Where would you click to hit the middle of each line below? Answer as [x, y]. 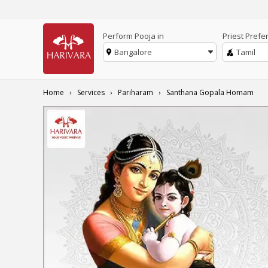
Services [91, 92]
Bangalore [133, 52]
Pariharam [135, 92]
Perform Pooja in [133, 36]
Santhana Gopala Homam [210, 92]
